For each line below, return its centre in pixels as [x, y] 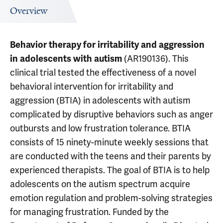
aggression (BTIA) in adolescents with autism [100, 100]
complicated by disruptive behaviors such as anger [111, 114]
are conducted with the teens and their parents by [111, 156]
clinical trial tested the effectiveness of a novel [103, 72]
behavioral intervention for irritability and [92, 86]
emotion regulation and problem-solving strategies [111, 198]
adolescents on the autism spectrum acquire [100, 184]
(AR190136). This [156, 58]
